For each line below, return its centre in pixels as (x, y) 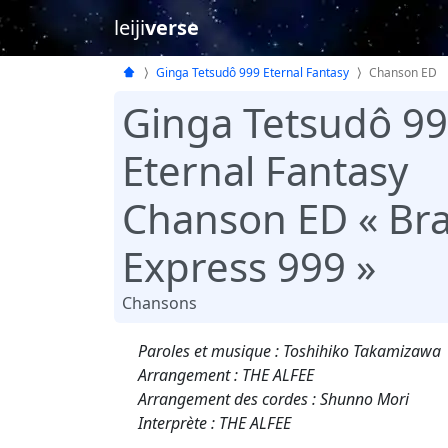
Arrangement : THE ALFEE (226, 374)
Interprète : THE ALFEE (214, 422)
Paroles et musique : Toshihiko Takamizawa (289, 350)
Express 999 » (249, 266)
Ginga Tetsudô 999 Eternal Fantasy (252, 72)
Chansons (159, 302)
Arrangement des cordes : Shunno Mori (273, 398)
